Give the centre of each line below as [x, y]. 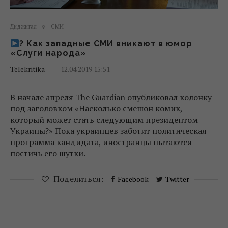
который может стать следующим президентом [104, 120]
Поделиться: [78, 179]
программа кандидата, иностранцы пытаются [101, 142]
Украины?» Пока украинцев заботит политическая [108, 131]
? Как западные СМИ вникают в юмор [106, 44]
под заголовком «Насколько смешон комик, [96, 108]
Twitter [177, 179]
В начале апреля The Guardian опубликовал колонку [111, 97]
